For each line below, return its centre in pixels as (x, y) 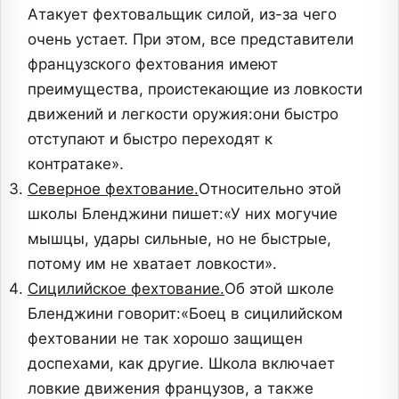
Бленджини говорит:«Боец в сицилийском (185, 314)
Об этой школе (279, 289)
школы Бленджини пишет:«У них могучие (183, 214)
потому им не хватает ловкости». (152, 264)
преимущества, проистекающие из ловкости (195, 90)
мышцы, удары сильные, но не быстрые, (179, 239)
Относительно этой (270, 189)
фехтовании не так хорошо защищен (165, 339)
